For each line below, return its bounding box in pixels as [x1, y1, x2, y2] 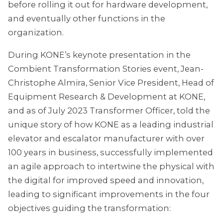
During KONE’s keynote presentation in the [8, 49, 191, 60]
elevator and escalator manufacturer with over [8, 133, 205, 143]
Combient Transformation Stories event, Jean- [8, 63, 204, 74]
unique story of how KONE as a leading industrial [8, 119, 214, 129]
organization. [8, 27, 64, 38]
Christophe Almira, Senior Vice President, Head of [8, 77, 214, 88]
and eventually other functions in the [8, 13, 165, 24]
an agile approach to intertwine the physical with [8, 161, 215, 171]
